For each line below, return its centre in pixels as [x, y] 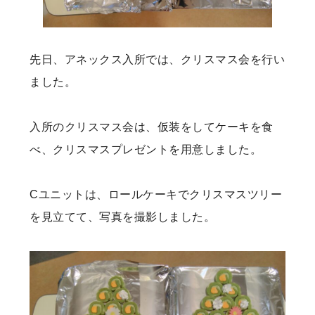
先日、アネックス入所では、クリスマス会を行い [157, 60]
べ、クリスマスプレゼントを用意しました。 [146, 150]
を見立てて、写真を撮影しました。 [123, 217]
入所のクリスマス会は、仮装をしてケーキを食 [152, 127]
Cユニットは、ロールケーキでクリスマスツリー [156, 195]
